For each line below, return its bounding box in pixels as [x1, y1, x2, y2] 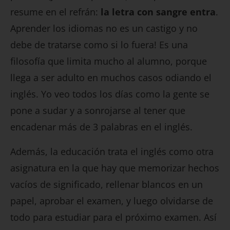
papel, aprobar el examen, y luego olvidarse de [10, 195, 213, 207]
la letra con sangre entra [101, 6, 216, 18]
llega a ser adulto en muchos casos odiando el [10, 71, 212, 84]
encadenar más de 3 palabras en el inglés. [10, 121, 193, 133]
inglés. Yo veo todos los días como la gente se [10, 88, 209, 101]
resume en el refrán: [10, 6, 101, 18]
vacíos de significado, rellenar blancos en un [10, 178, 203, 191]
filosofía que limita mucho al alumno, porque [10, 55, 207, 68]
